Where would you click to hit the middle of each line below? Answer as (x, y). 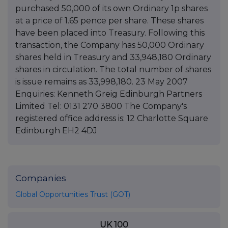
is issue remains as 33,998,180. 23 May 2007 (102, 82)
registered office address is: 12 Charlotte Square (112, 119)
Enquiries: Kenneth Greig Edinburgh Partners (109, 94)
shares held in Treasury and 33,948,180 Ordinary (113, 58)
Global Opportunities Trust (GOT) (73, 195)
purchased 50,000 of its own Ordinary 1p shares (111, 9)
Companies (41, 178)
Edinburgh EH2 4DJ (56, 131)
